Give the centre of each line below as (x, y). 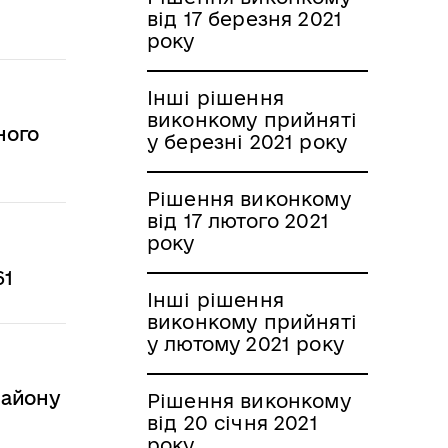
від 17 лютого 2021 (238, 220)
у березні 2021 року (247, 141)
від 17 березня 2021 (245, 18)
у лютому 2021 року (245, 343)
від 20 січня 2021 (232, 422)
